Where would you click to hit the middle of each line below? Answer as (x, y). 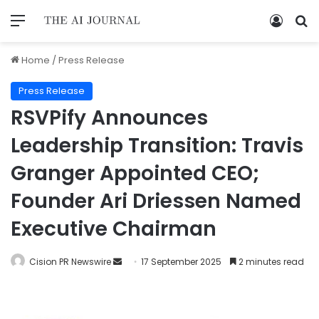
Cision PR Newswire (70, 261)
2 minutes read (270, 261)
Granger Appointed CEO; (135, 173)
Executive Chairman (114, 229)
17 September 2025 (181, 261)
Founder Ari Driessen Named (156, 201)
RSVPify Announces (109, 117)
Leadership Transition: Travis (157, 145)
